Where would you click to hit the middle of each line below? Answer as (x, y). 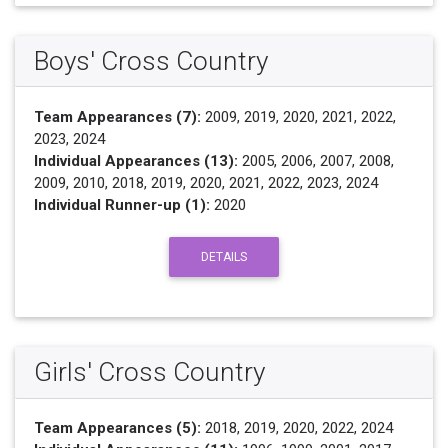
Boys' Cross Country (150, 60)
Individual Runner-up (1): (121, 204)
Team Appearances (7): (117, 116)
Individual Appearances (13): (135, 160)
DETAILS (224, 256)
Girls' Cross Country (149, 372)
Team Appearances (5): (117, 428)
